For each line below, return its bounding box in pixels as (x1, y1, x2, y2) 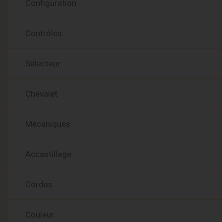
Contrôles (25, 28, 62, 38)
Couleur (25, 210, 54, 220)
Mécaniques (25, 119, 70, 129)
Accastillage (25, 149, 71, 159)
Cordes (25, 179, 53, 189)
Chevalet (25, 89, 57, 99)
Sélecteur (25, 58, 60, 68)
